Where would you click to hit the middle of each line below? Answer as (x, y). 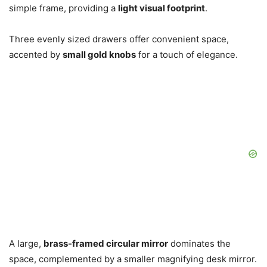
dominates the (199, 244)
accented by (36, 55)
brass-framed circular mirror (106, 244)
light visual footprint (162, 8)
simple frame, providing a (63, 8)
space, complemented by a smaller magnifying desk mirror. (133, 259)
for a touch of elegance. (187, 55)
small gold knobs (99, 55)
